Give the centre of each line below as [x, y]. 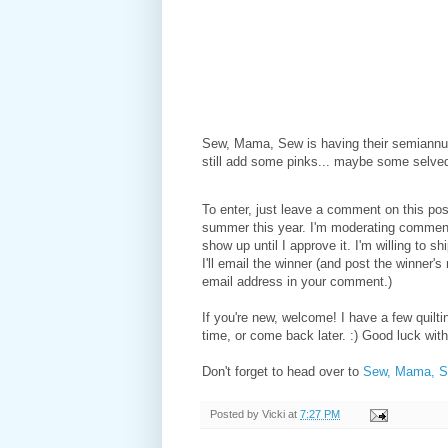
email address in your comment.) [299, 282]
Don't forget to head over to [282, 372]
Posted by [236, 414]
